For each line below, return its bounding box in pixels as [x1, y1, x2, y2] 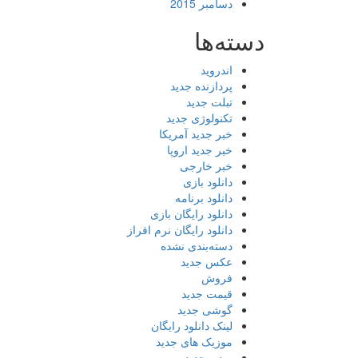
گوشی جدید [177, 301, 233, 317]
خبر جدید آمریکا [159, 125, 233, 141]
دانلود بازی [183, 173, 233, 189]
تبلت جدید [186, 93, 233, 109]
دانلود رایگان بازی [150, 205, 233, 221]
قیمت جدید [181, 285, 233, 301]
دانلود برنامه [175, 189, 233, 205]
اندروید [201, 62, 233, 78]
